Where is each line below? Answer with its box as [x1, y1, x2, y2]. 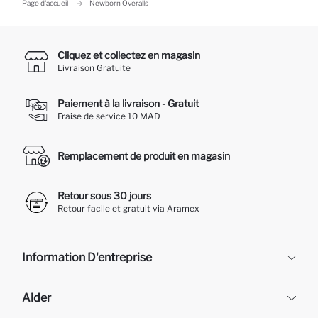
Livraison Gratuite [57, 62, 131, 74]
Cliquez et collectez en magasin [57, 49, 200, 62]
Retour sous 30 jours [57, 190, 151, 202]
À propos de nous [22, 297, 92, 308]
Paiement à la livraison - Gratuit [57, 97, 199, 110]
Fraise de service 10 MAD [57, 111, 160, 122]
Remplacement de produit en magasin [57, 150, 230, 163]
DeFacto [22, 278, 56, 290]
